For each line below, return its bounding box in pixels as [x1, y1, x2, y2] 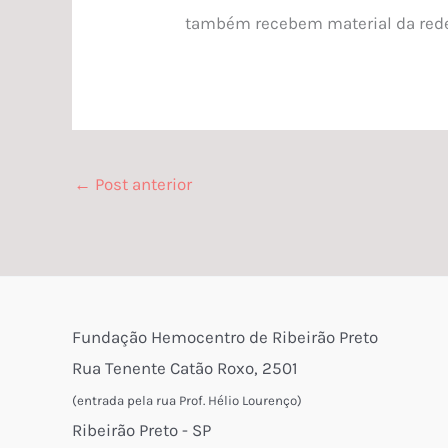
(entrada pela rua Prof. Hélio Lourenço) [72, 392, 302, 408]
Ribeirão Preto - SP [72, 419, 211, 440]
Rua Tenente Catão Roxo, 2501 [72, 357, 298, 378]
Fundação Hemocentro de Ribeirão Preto [72, 326, 378, 347]
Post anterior [91, 174, 192, 195]
